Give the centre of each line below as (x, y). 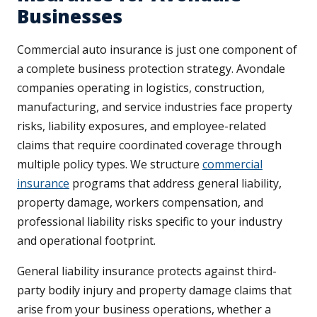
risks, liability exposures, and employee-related (142, 126)
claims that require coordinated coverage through (149, 145)
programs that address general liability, (175, 184)
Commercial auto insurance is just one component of (157, 50)
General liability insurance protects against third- (147, 271)
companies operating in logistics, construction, (141, 88)
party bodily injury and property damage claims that (154, 290)
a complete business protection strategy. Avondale (151, 69)
